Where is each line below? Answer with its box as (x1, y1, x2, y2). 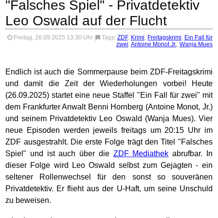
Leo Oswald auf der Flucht (5, 13, 167, 28)
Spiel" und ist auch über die (5, 149, 113, 158)
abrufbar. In (168, 149, 213, 158)
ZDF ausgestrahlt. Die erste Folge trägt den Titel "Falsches (5, 138, 213, 146)
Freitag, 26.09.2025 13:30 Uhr (12, 34, 94, 41)
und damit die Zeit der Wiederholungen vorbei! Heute (5, 79, 213, 88)
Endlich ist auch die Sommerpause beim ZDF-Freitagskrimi (5, 68, 213, 76)
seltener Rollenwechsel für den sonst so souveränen (5, 173, 213, 181)
